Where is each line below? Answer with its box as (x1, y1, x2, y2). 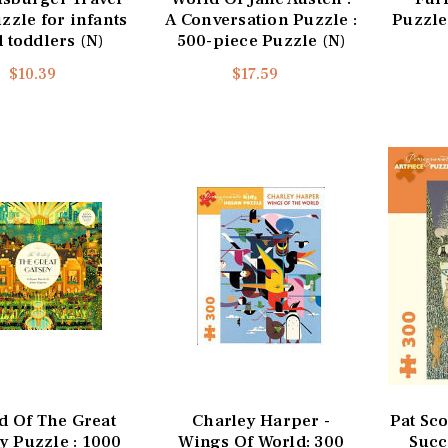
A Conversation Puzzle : (165, 8, 358, 31)
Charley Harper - (192, 410, 331, 433)
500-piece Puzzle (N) (176, 29, 346, 52)
